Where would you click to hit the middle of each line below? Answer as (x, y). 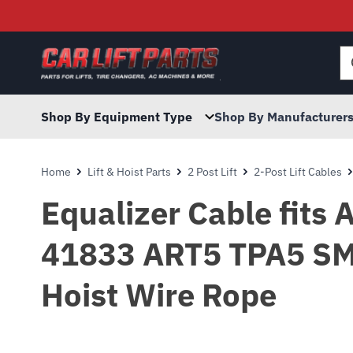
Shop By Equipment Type (117, 117)
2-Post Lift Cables (298, 172)
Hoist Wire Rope (159, 295)
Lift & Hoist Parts (129, 172)
